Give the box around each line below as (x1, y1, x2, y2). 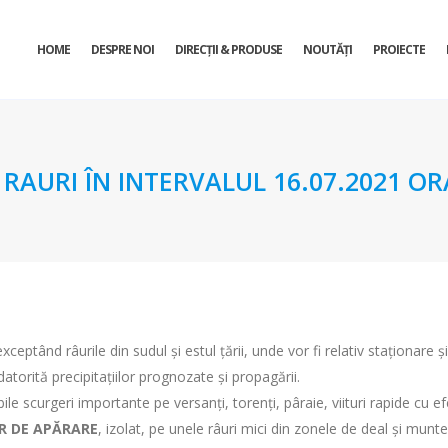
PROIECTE (373, 41, 425, 58)
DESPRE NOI (91, 41, 154, 58)
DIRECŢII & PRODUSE (175, 41, 282, 58)
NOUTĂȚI (303, 41, 352, 58)
